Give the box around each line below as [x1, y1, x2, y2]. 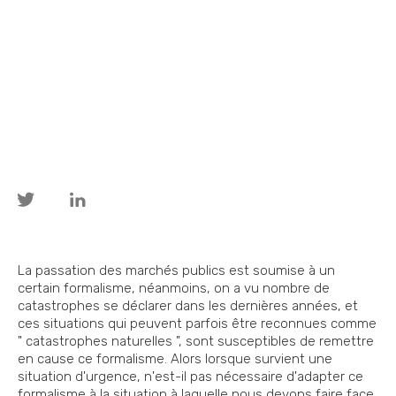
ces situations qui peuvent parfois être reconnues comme [18, 315, 377, 331]
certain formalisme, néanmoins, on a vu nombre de [18, 279, 330, 296]
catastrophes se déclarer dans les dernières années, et [18, 297, 358, 314]
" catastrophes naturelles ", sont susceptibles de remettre [18, 332, 374, 349]
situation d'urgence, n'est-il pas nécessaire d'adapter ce [18, 368, 363, 385]
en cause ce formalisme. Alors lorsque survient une [18, 350, 332, 367]
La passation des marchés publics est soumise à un [18, 262, 335, 278]
